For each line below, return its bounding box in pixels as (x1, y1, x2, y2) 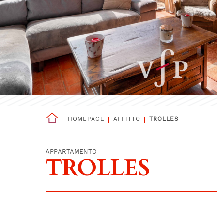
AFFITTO (113, 115, 140, 123)
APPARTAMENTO (46, 147, 97, 155)
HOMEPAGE (67, 115, 105, 123)
